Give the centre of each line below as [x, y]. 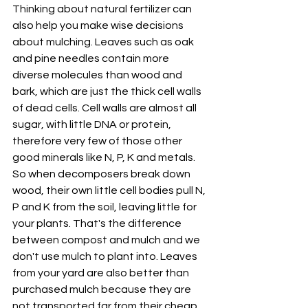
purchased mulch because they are [103, 290]
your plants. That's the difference [98, 224]
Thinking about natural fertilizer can [103, 9]
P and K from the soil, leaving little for [106, 207]
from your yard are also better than [102, 273]
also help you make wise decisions [99, 26]
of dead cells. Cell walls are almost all [106, 108]
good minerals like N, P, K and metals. [105, 158]
